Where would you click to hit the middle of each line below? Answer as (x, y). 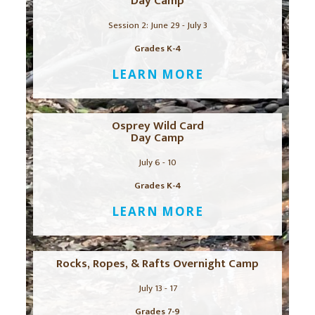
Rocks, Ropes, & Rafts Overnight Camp (157, 263)
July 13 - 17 (157, 288)
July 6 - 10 (157, 162)
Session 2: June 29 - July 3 (157, 25)
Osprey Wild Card (157, 126)
